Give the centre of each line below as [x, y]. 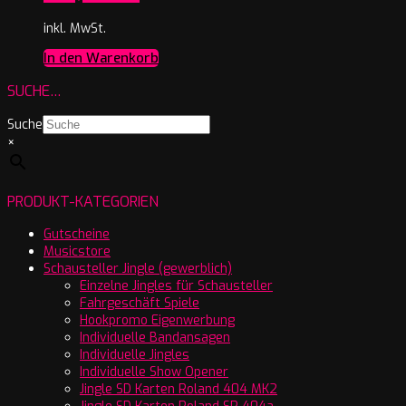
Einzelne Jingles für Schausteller [176, 285]
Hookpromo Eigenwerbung [157, 320]
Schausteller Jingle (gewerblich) [138, 268]
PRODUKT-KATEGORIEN [83, 201]
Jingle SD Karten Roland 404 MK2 [179, 389]
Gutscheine [77, 234]
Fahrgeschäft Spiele [140, 303]
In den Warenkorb [101, 58]
